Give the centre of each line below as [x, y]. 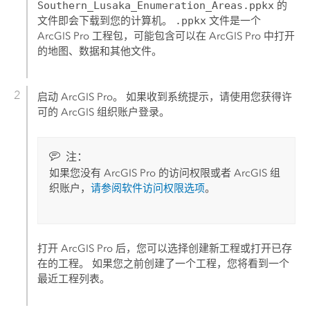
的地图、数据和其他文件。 [100, 52]
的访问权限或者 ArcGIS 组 [218, 173]
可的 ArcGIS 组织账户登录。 [104, 112]
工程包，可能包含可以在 [149, 36]
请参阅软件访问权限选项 [148, 189]
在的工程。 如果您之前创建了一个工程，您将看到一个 [164, 264]
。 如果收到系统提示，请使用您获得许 [203, 97]
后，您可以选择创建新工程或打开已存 [203, 249]
